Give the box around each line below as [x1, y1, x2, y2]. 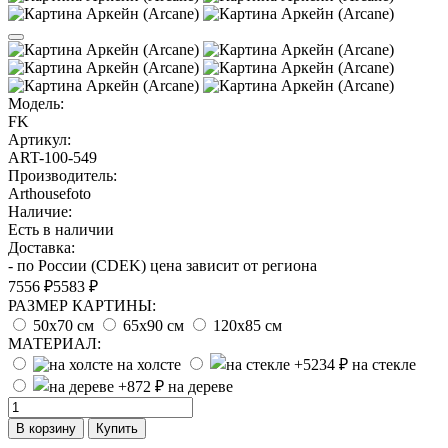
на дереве [168, 377, 233, 395]
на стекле [352, 355, 416, 373]
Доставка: [8, 238, 75, 256]
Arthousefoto [8, 184, 91, 202]
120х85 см [213, 316, 282, 334]
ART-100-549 [8, 148, 97, 166]
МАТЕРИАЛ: [8, 334, 101, 352]
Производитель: [8, 166, 117, 184]
